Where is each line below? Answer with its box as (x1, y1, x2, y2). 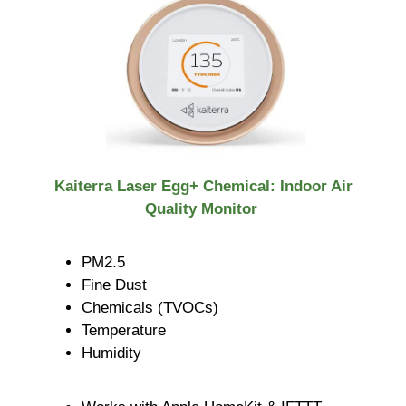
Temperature (82, 322, 166, 340)
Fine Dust (82, 276, 147, 295)
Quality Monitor (144, 199, 262, 217)
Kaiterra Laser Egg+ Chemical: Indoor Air (53, 177, 353, 195)
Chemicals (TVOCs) (82, 299, 218, 317)
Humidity (82, 344, 141, 362)
